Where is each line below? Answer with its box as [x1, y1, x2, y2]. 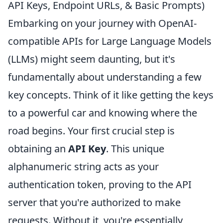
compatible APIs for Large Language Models [8, 34, 212, 48]
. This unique [106, 142, 164, 156]
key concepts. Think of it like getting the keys [8, 88, 214, 102]
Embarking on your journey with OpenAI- [8, 16, 197, 30]
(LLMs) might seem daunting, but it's [8, 52, 175, 66]
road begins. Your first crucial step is [8, 124, 175, 138]
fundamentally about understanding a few [8, 70, 202, 84]
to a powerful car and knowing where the [8, 106, 197, 120]
